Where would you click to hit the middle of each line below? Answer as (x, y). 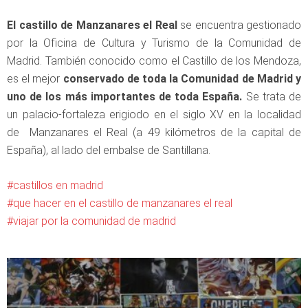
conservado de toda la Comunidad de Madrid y (182, 79)
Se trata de (272, 97)
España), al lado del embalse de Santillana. (109, 151)
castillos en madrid (58, 186)
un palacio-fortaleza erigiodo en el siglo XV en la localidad (154, 115)
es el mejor (35, 79)
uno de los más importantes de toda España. (125, 97)
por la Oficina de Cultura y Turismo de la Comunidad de (154, 43)
